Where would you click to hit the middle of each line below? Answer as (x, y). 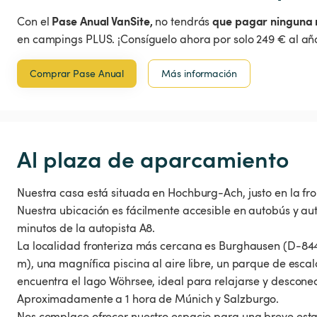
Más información (199, 74)
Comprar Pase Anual (77, 74)
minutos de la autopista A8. (86, 228)
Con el (35, 22)
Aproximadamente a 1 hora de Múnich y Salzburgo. (148, 299)
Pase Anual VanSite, (102, 21)
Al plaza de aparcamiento (153, 158)
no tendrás (183, 22)
